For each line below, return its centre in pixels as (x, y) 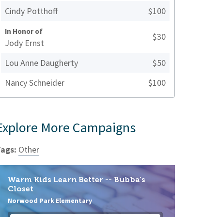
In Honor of (24, 31)
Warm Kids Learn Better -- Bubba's (77, 180)
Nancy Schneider (35, 83)
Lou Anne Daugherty (41, 63)
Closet (21, 189)
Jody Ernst (24, 43)
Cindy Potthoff (31, 11)
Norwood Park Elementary (50, 200)
